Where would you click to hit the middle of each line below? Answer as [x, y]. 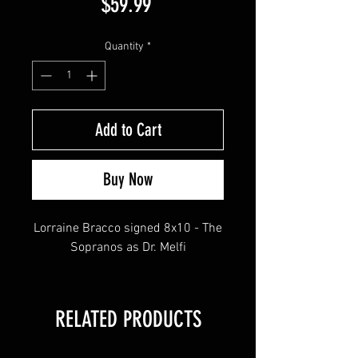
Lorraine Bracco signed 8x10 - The [128, 229]
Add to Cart [128, 130]
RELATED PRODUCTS [128, 320]
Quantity [124, 47]
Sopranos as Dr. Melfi [128, 248]
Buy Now [128, 180]
